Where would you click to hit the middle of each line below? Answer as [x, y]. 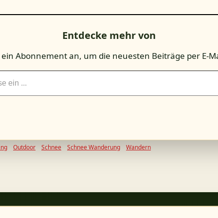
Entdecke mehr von [109, 35]
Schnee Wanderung [94, 147]
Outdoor [24, 147]
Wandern [138, 147]
